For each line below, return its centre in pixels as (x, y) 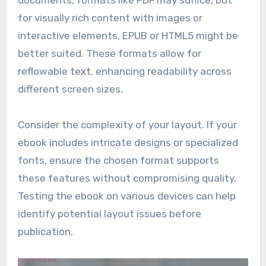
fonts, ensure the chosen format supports (118, 161)
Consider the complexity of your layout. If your (127, 125)
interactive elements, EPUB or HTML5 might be (128, 36)
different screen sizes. (70, 89)
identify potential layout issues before (109, 214)
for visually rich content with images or (110, 18)
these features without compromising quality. (127, 178)
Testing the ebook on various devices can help (126, 196)
